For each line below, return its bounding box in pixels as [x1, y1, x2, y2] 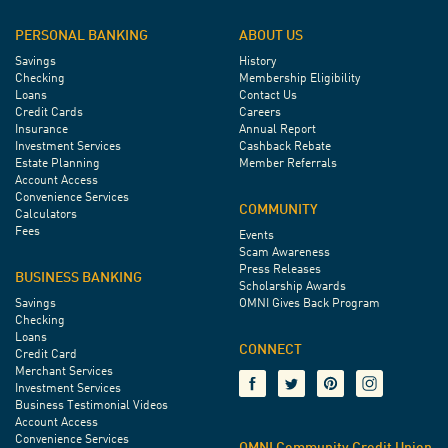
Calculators [15, 209, 77, 222]
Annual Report [239, 124, 316, 137]
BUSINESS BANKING [15, 271, 142, 286]
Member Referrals [239, 158, 337, 171]
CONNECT [239, 343, 302, 358]
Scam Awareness [239, 247, 330, 260]
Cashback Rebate [239, 141, 331, 154]
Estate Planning [15, 158, 100, 171]
